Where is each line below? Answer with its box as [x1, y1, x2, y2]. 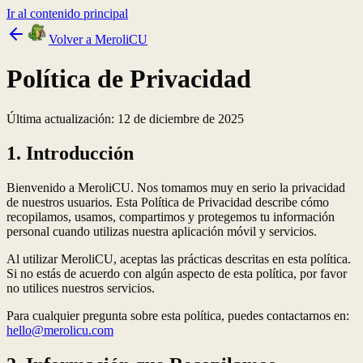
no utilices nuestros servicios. [6, 280, 155, 295]
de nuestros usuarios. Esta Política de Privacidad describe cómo [6, 194, 329, 209]
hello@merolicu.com [6, 322, 113, 337]
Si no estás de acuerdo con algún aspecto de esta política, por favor [6, 266, 347, 280]
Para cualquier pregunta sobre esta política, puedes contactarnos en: [6, 308, 349, 322]
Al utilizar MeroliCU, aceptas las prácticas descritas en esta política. [6, 251, 351, 266]
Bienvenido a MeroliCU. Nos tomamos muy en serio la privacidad [6, 180, 345, 194]
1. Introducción [6, 142, 134, 164]
